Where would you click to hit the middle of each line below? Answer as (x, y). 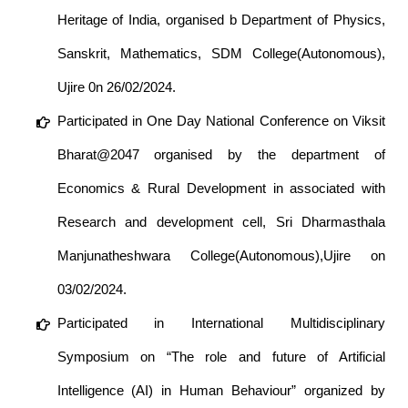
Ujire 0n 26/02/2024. (116, 87)
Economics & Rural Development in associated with (221, 189)
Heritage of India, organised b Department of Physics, (221, 20)
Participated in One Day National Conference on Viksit (221, 121)
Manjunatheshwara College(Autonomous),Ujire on (221, 256)
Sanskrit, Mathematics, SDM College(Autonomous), (221, 54)
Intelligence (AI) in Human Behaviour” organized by (221, 391)
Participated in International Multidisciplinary (221, 323)
